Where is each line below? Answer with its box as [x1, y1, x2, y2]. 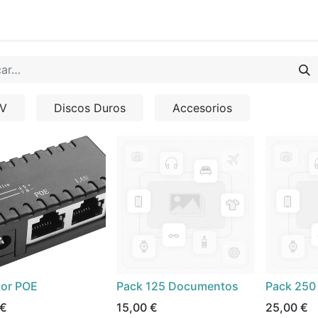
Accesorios [172, 101, 232, 115]
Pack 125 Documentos [116, 278, 238, 293]
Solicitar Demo [31, 13, 104, 27]
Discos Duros [54, 101, 126, 115]
